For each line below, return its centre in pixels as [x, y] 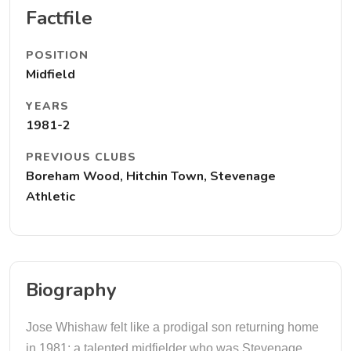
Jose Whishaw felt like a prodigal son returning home [172, 327]
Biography [71, 290]
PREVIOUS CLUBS [81, 157]
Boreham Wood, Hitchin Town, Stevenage [151, 176]
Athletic [51, 197]
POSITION [57, 55]
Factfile [59, 18]
